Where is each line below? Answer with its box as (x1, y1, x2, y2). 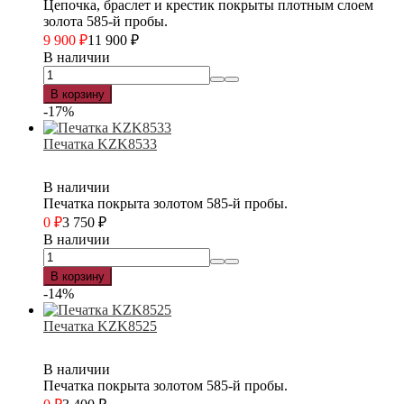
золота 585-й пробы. (43, 13, 168, 29)
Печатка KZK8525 (43, 317, 157, 334)
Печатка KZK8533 (43, 135, 157, 151)
